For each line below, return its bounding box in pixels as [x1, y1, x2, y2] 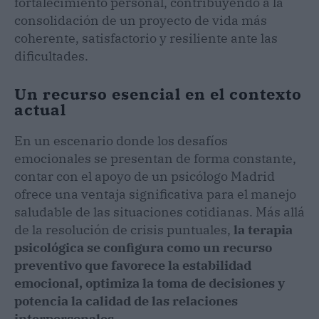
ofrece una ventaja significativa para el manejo [14, 185, 296, 202]
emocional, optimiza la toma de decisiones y [14, 274, 285, 291]
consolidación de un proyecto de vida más [14, 11, 267, 28]
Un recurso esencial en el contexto [14, 83, 302, 104]
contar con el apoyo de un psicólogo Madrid [14, 167, 275, 184]
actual [14, 98, 66, 120]
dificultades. [14, 47, 88, 64]
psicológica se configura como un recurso [14, 239, 272, 256]
